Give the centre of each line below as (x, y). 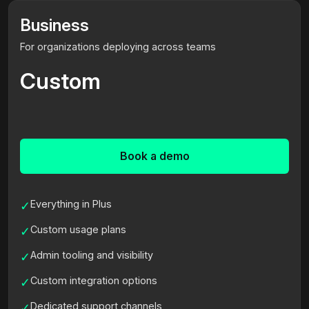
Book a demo (154, 156)
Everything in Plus (71, 203)
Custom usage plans (78, 229)
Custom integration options (94, 280)
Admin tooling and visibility (92, 255)
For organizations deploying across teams (118, 46)
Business (54, 25)
